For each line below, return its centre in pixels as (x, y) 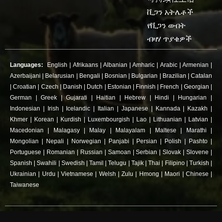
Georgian (196, 86)
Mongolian (24, 141)
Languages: (27, 65)
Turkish (199, 163)
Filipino (175, 163)
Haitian (106, 97)
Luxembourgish (109, 119)
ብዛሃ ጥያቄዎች (169, 39)
